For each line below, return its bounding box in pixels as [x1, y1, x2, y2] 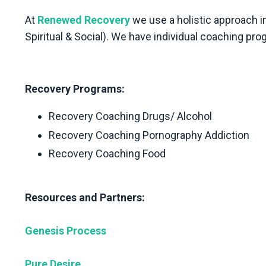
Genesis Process [25, 224, 106, 237]
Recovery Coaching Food [49, 147, 168, 160]
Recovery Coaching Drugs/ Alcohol [49, 109, 214, 122]
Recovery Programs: [25, 82, 127, 95]
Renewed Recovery [37, 13, 130, 26]
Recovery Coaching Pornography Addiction [49, 128, 252, 141]
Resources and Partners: [25, 191, 147, 204]
